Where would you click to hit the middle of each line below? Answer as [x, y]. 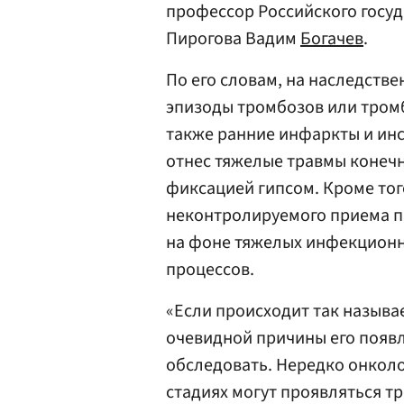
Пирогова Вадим [233, 39]
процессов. [210, 270]
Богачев [332, 39]
